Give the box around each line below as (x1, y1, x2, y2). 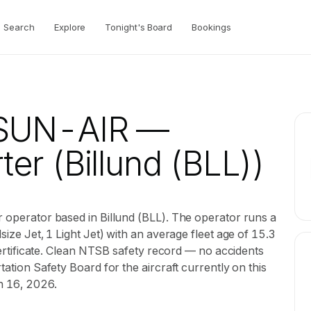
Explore (53, 21, 86, 33)
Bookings (192, 21, 231, 33)
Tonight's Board (105, 21, 173, 33)
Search (3, 21, 35, 33)
